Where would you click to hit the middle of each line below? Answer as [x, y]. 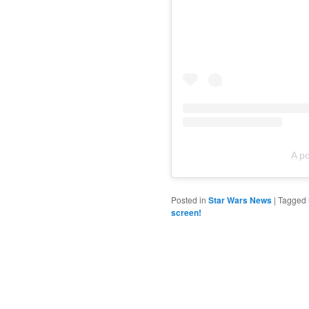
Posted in [189, 200]
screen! [186, 213]
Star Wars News [240, 200]
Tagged [292, 200]
